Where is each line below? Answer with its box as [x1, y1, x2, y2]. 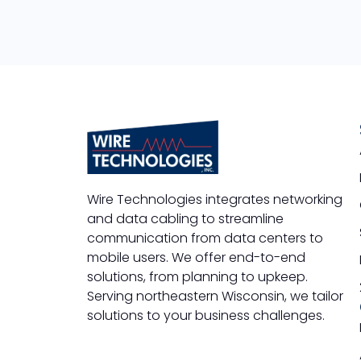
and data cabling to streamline [86, 209, 284, 228]
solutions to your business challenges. [86, 305, 325, 325]
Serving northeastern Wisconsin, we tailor [86, 286, 343, 305]
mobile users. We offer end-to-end [86, 247, 305, 267]
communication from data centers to [86, 228, 323, 247]
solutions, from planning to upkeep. [86, 267, 308, 286]
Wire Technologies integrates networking [86, 189, 342, 209]
